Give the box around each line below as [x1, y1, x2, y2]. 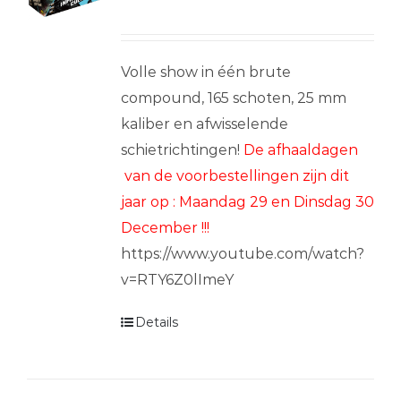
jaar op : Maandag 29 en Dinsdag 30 [120, 192, 374, 210]
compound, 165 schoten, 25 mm [120, 89, 346, 107]
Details [134, 313, 178, 330]
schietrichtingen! [120, 141, 243, 158]
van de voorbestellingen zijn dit [120, 166, 349, 184]
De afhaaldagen [243, 141, 358, 158]
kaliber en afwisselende [120, 115, 288, 132]
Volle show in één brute [120, 63, 291, 81]
